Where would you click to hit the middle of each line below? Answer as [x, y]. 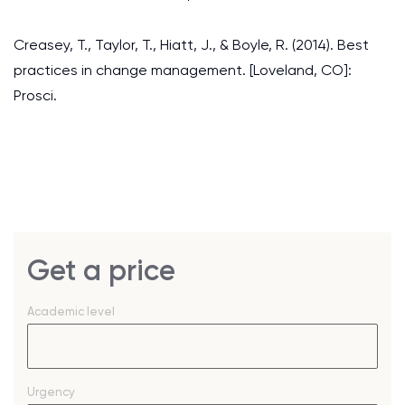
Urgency [51, 392]
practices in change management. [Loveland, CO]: [183, 70]
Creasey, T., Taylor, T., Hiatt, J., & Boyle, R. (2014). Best [191, 45]
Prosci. [35, 95]
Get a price [101, 270]
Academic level [71, 311]
